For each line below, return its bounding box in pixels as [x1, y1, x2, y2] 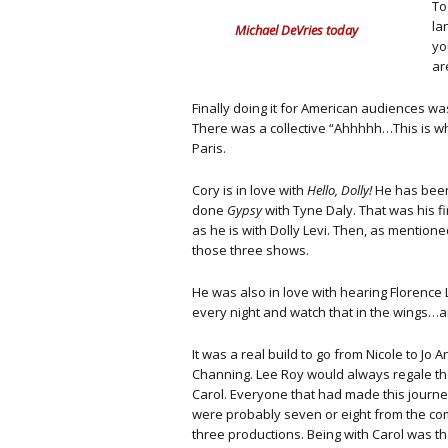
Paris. [192, 139, 226, 157]
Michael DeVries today [234, 21, 358, 40]
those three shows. [192, 241, 309, 259]
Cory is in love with [192, 181, 307, 199]
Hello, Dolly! [307, 181, 372, 199]
